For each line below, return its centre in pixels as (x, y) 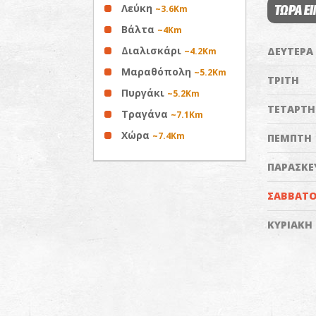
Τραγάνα (146, 114)
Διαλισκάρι (153, 50)
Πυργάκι (144, 92)
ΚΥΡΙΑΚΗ (290, 224)
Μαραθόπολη (158, 71)
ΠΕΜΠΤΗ (289, 138)
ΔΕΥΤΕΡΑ (290, 51)
